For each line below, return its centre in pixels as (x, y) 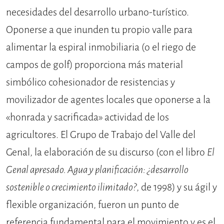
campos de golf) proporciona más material (94, 65)
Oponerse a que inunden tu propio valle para (99, 30)
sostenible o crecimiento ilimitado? (71, 187)
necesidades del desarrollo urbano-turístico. (97, 12)
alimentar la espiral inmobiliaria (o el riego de (101, 47)
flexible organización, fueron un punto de (92, 205)
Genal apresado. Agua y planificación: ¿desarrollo (97, 170)
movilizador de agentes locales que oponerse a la (108, 100)
